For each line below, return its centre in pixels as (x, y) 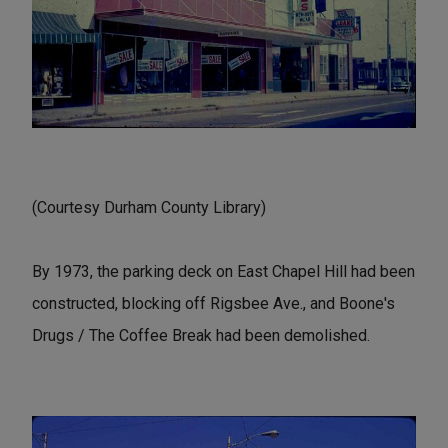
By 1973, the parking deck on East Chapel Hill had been (223, 271)
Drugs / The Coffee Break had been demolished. (201, 335)
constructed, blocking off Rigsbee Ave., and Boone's (213, 303)
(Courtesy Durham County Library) (149, 207)
